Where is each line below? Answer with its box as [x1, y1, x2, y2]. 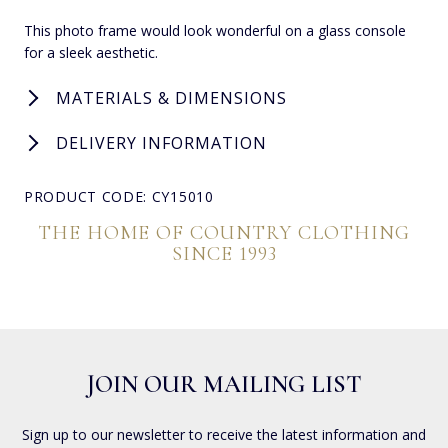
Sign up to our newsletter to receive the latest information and [22, 424, 426, 444]
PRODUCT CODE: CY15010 [24, 186, 214, 206]
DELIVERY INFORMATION [56, 131, 267, 154]
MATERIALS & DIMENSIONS [56, 86, 287, 109]
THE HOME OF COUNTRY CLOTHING [38, 220, 410, 245]
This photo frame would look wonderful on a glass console [24, 20, 406, 40]
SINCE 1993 [171, 241, 277, 266]
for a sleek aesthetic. [24, 42, 158, 62]
